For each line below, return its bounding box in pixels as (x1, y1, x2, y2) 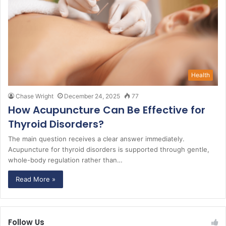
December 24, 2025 (64, 92, 120, 100)
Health (191, 71, 210, 79)
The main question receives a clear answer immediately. (8, 134, 185, 143)
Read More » (16, 175, 55, 183)
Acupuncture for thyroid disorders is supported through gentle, (8, 145, 209, 153)
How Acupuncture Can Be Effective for (8, 102, 205, 117)
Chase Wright (16, 92, 53, 100)
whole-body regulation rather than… (8, 155, 123, 164)
